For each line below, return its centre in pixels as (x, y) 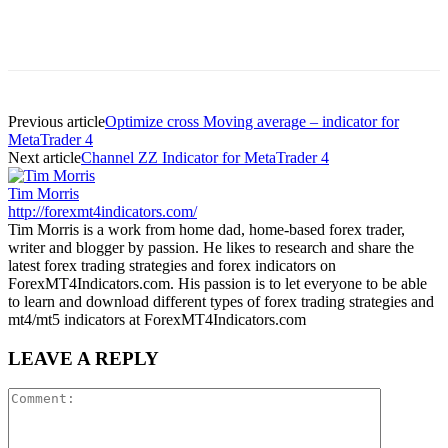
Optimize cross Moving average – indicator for (252, 121)
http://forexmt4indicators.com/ (102, 211)
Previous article (56, 121)
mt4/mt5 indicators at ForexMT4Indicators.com (157, 319)
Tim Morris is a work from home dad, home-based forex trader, (206, 229)
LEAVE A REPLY (83, 358)
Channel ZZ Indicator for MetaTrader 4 (205, 157)
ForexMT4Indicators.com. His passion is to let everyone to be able (217, 283)
